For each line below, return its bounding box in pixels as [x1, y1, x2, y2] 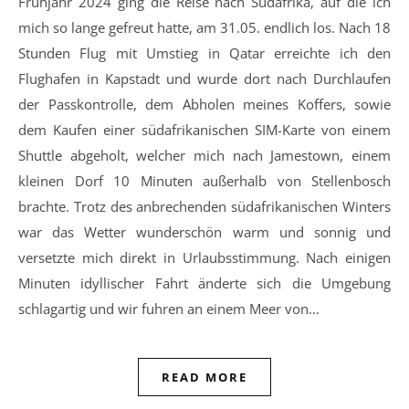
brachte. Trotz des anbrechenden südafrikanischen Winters [18, 197, 391, 216]
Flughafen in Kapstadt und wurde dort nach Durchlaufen [18, 69, 391, 89]
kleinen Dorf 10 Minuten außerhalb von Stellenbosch [18, 172, 391, 191]
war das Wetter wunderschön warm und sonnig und [18, 223, 391, 242]
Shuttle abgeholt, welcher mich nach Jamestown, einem [18, 146, 391, 165]
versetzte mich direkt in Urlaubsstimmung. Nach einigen [18, 248, 391, 267]
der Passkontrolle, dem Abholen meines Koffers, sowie [18, 95, 391, 114]
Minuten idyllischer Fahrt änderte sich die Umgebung [18, 274, 391, 293]
